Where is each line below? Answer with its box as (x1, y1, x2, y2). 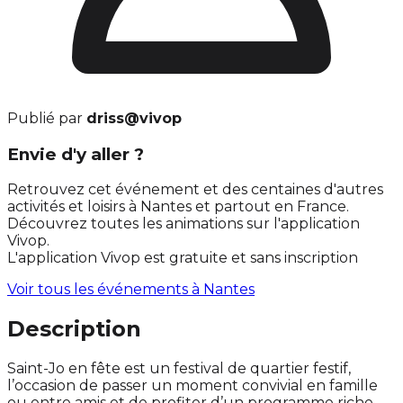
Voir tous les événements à (7, 281, 203, 299)
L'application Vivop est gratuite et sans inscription (7, 249, 358, 267)
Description (7, 316, 141, 343)
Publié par (7, 109, 86, 127)
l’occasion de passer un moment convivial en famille (7, 377, 378, 395)
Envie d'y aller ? (7, 143, 144, 165)
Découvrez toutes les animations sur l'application (7, 215, 360, 233)
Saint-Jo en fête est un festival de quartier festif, (7, 360, 351, 378)
